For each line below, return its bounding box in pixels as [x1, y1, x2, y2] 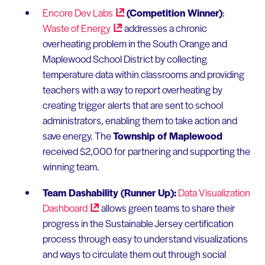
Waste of [42, 21, 81, 35]
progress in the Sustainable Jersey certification [42, 215, 234, 230]
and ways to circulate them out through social [42, 246, 226, 261]
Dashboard [42, 200, 88, 215]
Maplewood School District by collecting [42, 51, 207, 66]
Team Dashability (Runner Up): [42, 185, 176, 199]
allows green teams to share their [99, 200, 235, 215]
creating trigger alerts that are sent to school [42, 98, 223, 112]
